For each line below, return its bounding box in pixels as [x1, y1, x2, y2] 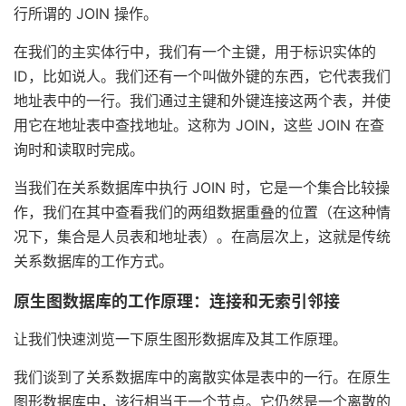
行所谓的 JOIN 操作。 [14, 5, 158, 24]
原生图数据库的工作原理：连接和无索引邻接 [14, 292, 340, 312]
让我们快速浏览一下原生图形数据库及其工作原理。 [14, 330, 347, 349]
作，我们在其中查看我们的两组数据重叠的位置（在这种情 [14, 203, 391, 222]
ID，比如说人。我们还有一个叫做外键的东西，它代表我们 [14, 67, 391, 86]
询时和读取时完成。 [14, 140, 144, 159]
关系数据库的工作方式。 [14, 252, 173, 271]
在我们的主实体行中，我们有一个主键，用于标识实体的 [14, 43, 376, 62]
